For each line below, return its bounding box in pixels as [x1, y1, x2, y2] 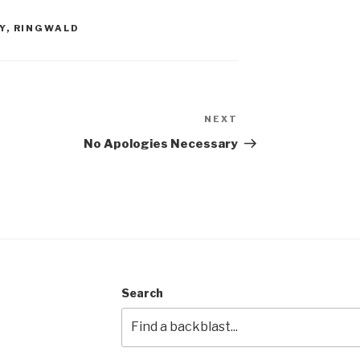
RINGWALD [13, 22, 80, 35]
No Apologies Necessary [84, 137, 239, 152]
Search [121, 286, 163, 301]
